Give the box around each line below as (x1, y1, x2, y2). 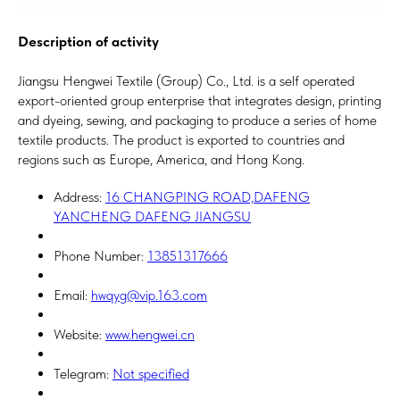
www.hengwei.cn (105, 325, 195, 343)
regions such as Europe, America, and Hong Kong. (18, 150, 304, 168)
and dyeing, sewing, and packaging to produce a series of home (18, 111, 377, 129)
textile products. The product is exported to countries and (18, 130, 345, 148)
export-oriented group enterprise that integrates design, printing (18, 91, 381, 109)
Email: (54, 286, 91, 304)
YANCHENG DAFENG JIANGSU (54, 207, 251, 225)
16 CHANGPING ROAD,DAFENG (105, 187, 310, 205)
